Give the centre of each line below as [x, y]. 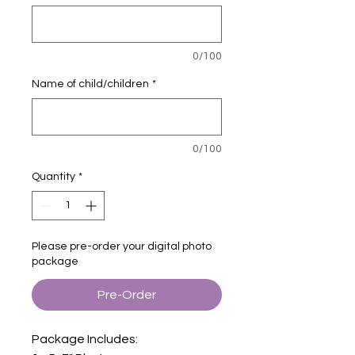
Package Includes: [85, 339]
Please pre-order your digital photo [122, 246]
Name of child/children [90, 84]
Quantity [53, 176]
